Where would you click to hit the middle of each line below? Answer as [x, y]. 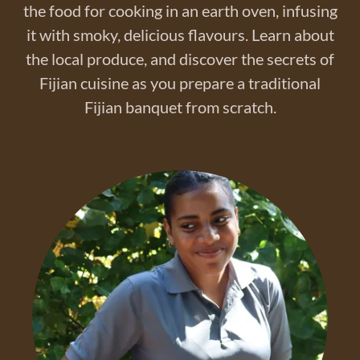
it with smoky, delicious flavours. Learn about [180, 35]
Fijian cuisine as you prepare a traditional [180, 83]
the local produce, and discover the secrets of [180, 59]
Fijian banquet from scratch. [180, 107]
